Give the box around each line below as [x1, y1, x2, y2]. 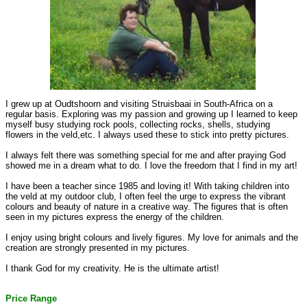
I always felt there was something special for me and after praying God [5, 150, 286, 161]
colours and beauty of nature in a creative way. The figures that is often [5, 201, 288, 212]
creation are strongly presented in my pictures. [5, 243, 190, 254]
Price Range [5, 293, 57, 304]
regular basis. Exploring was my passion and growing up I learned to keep [5, 109, 297, 120]
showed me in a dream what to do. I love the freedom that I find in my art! [5, 160, 297, 171]
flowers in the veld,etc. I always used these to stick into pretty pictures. [5, 130, 289, 140]
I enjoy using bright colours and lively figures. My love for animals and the [5, 232, 298, 243]
